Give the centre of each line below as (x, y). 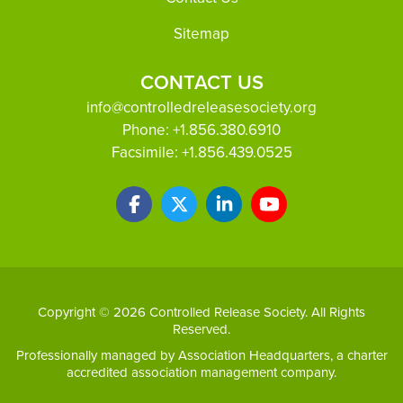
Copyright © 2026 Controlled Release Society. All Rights (201, 312)
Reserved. (201, 329)
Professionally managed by (97, 355)
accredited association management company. (201, 372)
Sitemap (201, 34)
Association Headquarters (254, 355)
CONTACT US (201, 82)
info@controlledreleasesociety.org (201, 107)
